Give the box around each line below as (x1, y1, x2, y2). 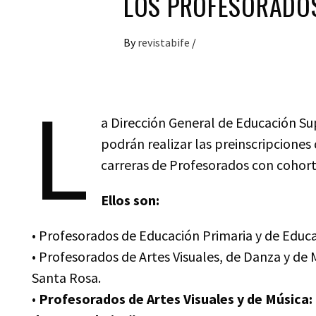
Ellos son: (100, 191, 159, 209)
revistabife (138, 35, 192, 49)
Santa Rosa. (32, 269, 101, 286)
